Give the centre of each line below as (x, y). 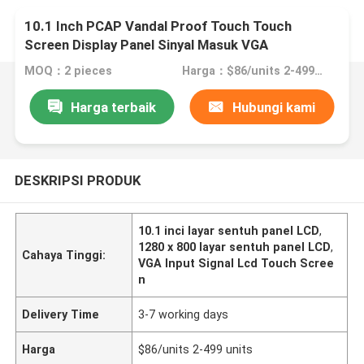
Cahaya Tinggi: (64, 255)
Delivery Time (61, 314)
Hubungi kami (273, 107)
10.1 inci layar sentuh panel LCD (229, 230)
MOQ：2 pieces (69, 71)
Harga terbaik (113, 107)
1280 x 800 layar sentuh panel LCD (235, 247)
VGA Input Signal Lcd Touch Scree (236, 263)
